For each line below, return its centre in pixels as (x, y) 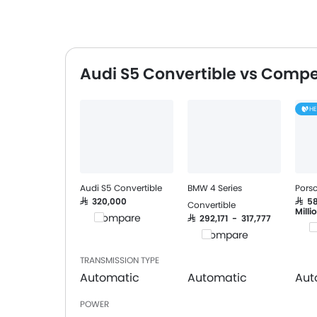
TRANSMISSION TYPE (120, 260)
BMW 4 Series (215, 188)
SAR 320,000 (103, 201)
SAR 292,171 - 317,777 (229, 218)
